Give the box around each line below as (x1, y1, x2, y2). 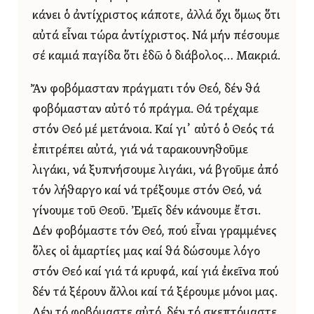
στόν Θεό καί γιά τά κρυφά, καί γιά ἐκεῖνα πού (32, 266, 279, 278)
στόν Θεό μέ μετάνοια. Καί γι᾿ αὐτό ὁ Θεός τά (32, 123, 274, 136)
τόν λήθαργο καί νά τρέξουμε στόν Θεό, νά (32, 184, 261, 197)
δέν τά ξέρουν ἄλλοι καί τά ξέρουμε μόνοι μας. (32, 286, 278, 299)
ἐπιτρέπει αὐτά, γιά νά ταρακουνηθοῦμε (32, 144, 248, 156)
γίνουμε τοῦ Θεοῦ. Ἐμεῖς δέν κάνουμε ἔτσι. (32, 205, 261, 217)
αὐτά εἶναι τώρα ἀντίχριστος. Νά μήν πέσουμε (32, 29, 280, 42)
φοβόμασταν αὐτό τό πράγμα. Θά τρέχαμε (32, 103, 259, 116)
